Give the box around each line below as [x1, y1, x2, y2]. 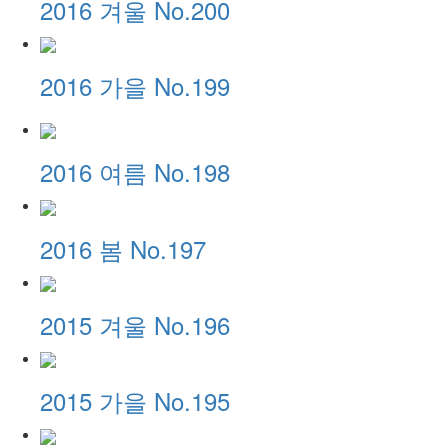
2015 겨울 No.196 [40, 307, 230, 343]
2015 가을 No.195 [40, 383, 230, 419]
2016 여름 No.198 [40, 154, 230, 190]
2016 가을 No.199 [40, 68, 230, 104]
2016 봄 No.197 [40, 230, 206, 266]
